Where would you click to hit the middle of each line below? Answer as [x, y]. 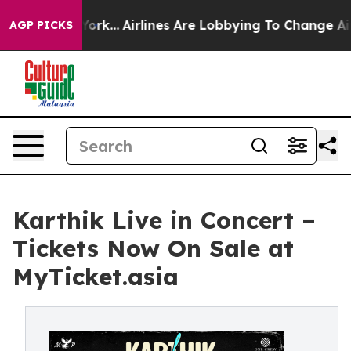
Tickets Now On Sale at [153, 248]
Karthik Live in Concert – [164, 220]
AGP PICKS [41, 25]
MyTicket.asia [96, 277]
